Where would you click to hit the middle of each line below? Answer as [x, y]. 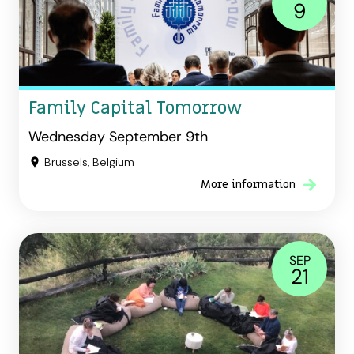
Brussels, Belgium [89, 162]
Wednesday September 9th [118, 137]
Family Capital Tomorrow [135, 109]
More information [248, 185]
